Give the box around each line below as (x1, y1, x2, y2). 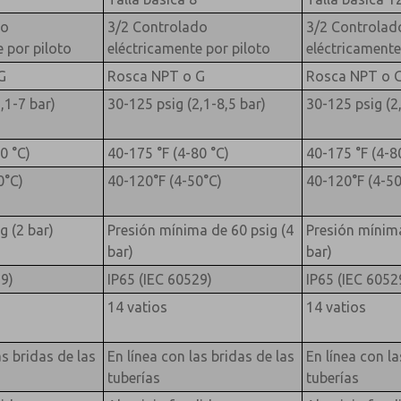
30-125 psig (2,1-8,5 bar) (107, 95, 266, 112)
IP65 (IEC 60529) (107, 270, 212, 287)
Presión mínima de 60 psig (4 (107, 221, 294, 238)
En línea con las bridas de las (107, 347, 294, 364)
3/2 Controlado (107, 18, 208, 35)
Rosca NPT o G (107, 67, 205, 84)
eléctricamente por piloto (107, 39, 270, 56)
